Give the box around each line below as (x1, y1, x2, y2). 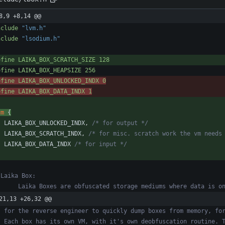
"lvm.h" (22, 25, 46, 32)
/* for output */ (92, 120, 148, 127)
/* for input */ (74, 141, 127, 148)
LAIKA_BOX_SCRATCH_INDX (4, 130, 81, 138)
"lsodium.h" (22, 35, 60, 43)
